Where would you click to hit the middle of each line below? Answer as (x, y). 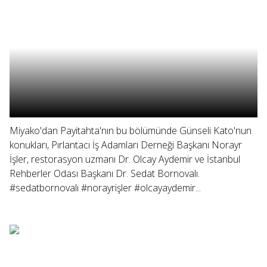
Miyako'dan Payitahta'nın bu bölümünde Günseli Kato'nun (131, 131)
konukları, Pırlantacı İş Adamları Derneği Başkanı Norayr (126, 145)
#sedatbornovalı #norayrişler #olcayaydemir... (105, 188)
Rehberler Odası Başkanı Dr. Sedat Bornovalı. (105, 173)
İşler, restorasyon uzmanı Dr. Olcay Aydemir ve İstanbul (125, 159)
